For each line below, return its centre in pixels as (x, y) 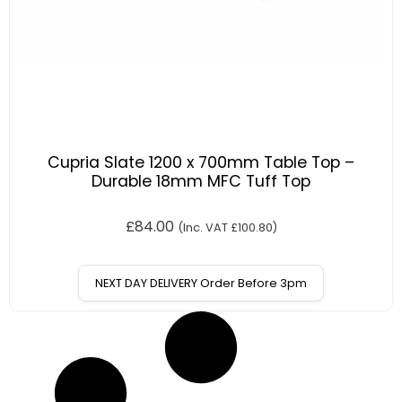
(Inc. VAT (204, 228)
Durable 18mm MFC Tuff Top (201, 182)
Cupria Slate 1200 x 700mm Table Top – (201, 163)
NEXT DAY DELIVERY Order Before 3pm (201, 284)
